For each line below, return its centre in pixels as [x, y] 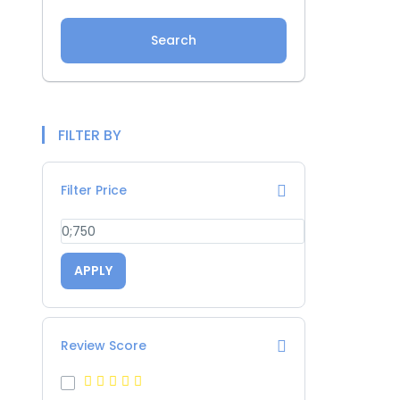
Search [173, 40]
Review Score [104, 346]
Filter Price [94, 190]
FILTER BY [90, 135]
